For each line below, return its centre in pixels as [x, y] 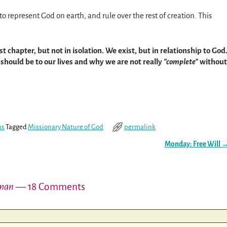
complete [181, 62]
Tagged [16, 127]
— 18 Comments [49, 186]
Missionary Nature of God [66, 127]
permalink [140, 127]
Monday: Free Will [193, 144]
